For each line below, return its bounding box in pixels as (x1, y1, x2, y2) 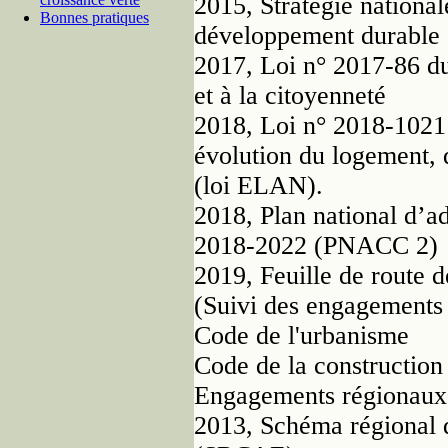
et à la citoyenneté (194, 80, 386, 110)
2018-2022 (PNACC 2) (194, 230, 438, 260)
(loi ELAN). (194, 170, 323, 200)
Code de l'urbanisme (194, 320, 409, 350)
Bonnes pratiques (40, 8, 149, 26)
